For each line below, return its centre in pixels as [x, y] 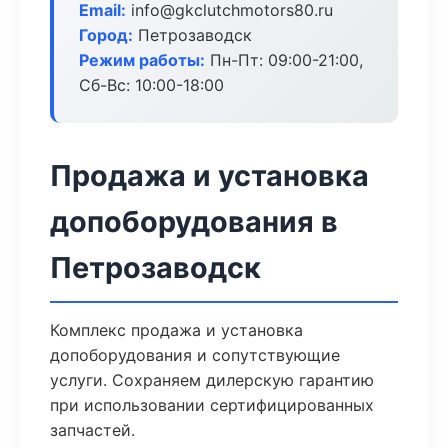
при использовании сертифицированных [212, 405]
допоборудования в [194, 221]
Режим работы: [142, 60]
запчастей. [92, 430]
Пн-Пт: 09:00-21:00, [284, 60]
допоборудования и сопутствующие [195, 355]
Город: [106, 35]
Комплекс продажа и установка [176, 330]
